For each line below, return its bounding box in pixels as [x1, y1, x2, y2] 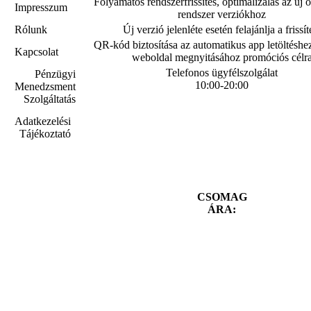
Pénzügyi [35, 68, 76, 80]
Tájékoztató [19, 128, 71, 140]
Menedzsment [15, 81, 76, 92]
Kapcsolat [15, 46, 58, 58]
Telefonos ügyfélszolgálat [166, 66, 278, 78]
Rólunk [15, 24, 47, 35]
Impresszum [15, 1, 67, 13]
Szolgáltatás [24, 93, 76, 105]
